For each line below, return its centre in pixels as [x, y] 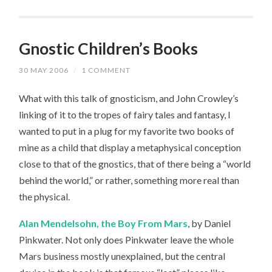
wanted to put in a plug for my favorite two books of [127, 131]
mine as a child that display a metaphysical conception [130, 147]
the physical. [45, 196]
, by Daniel [209, 223]
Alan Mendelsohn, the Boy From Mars [104, 223]
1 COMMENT [106, 70]
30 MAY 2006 [44, 70]
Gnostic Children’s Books [109, 48]
